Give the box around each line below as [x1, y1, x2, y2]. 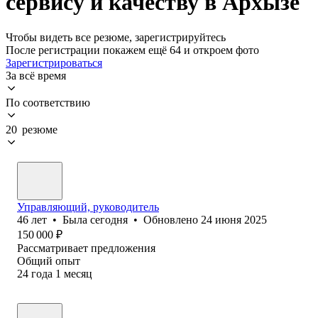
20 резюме [6, 123, 57, 136]
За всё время [6, 69, 66, 82]
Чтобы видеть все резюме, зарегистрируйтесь [6, 31, 226, 43]
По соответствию [6, 96, 90, 109]
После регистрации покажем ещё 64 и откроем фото [6, 43, 259, 56]
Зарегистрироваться [6, 56, 102, 69]
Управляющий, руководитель [17, 200, 159, 213]
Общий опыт [17, 254, 80, 267]
